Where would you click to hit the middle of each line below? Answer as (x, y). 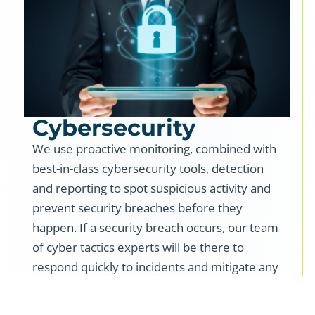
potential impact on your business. (126, 286)
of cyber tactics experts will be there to (138, 247)
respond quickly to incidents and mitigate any (155, 266)
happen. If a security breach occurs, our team (155, 227)
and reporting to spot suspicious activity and (152, 188)
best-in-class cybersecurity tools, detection (148, 168)
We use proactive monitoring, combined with (154, 148)
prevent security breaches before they (137, 207)
